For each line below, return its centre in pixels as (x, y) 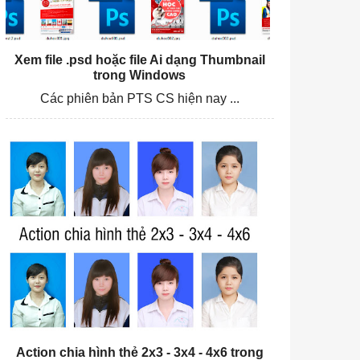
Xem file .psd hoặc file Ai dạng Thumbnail (139, 60)
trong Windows (140, 76)
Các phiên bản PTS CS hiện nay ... (139, 99)
